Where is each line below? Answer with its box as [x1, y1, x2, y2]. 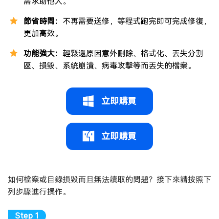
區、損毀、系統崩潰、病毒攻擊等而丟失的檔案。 [23, 61, 196, 71]
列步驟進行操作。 [8, 187, 70, 197]
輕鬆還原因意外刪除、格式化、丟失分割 [63, 49, 203, 59]
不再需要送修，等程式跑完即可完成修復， [63, 17, 211, 26]
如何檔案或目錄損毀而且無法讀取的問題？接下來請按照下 [8, 175, 211, 185]
